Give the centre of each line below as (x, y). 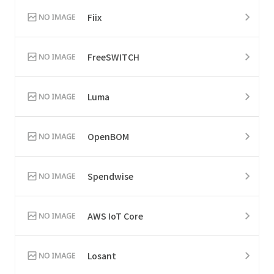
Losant (102, 255)
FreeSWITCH (113, 57)
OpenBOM (108, 136)
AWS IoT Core (115, 216)
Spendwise (110, 176)
